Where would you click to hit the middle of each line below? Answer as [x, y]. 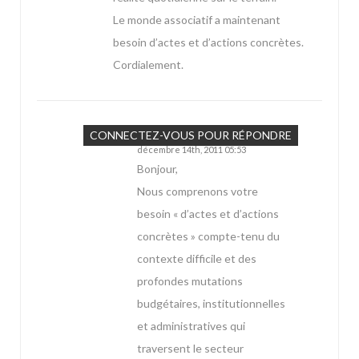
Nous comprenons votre [198, 192]
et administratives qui [191, 326]
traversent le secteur [190, 349]
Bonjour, [157, 169]
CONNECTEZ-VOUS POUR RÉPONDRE [191, 135]
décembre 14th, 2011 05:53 [192, 150]
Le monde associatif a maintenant [197, 20]
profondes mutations [190, 281]
